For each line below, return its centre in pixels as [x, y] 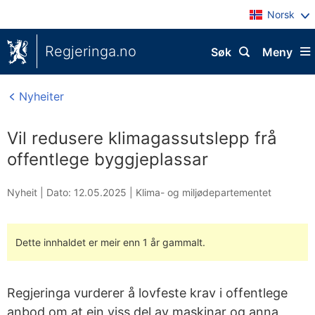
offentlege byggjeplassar [108, 159]
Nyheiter [40, 96]
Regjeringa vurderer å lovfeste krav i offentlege [147, 293]
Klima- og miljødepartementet [204, 192]
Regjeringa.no [91, 51]
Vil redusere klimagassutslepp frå [142, 138]
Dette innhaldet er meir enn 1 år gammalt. [110, 242]
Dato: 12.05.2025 [86, 192]
